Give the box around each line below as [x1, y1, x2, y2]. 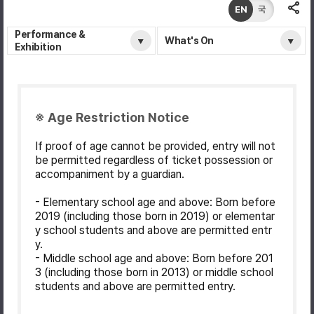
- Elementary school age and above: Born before [35, 195, 275, 209]
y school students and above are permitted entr [35, 223, 272, 237]
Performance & [15, 28, 86, 40]
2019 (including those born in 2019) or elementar [35, 209, 275, 223]
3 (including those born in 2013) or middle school [35, 265, 273, 279]
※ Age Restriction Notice [35, 109, 189, 125]
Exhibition [15, 41, 61, 53]
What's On [165, 34, 214, 46]
